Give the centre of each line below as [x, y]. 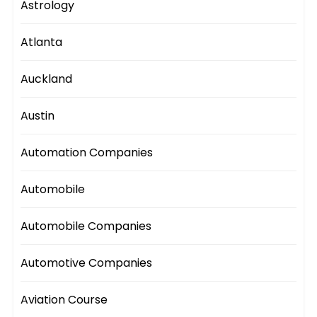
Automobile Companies [86, 226]
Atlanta [42, 42]
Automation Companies [87, 153]
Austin [38, 116]
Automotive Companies [87, 263]
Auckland [47, 79]
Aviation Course [64, 300]
